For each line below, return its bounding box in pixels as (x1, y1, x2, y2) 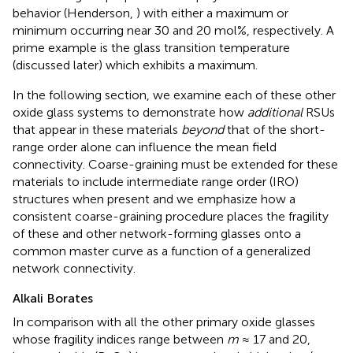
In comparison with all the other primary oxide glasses (13, 314, 315, 329)
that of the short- (224, 121, 325, 137)
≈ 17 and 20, (239, 331, 310, 347)
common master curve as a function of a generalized (13, 243, 310, 258)
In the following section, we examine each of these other (13, 87, 336, 102)
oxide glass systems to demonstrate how (13, 104, 247, 120)
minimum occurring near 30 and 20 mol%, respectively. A (13, 22, 334, 38)
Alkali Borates (13, 290, 93, 306)
